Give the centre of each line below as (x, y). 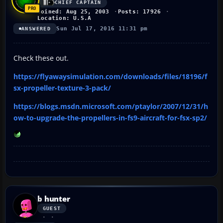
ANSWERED (36, 28)
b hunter (54, 198)
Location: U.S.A (64, 18)
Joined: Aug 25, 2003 (73, 11)
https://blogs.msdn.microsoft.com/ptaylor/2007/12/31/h (111, 106)
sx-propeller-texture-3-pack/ (62, 88)
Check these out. (41, 58)
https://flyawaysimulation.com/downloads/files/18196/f (110, 76)
